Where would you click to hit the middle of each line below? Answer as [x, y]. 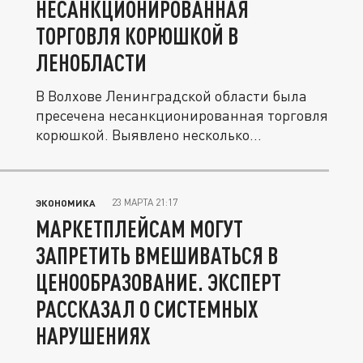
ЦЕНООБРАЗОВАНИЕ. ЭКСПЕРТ [158, 282]
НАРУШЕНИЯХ [93, 335]
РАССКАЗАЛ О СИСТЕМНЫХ [147, 309]
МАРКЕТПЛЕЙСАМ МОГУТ [139, 228]
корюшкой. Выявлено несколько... [149, 135]
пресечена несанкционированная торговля [182, 115]
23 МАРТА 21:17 [145, 202]
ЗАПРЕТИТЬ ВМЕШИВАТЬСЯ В [157, 255]
